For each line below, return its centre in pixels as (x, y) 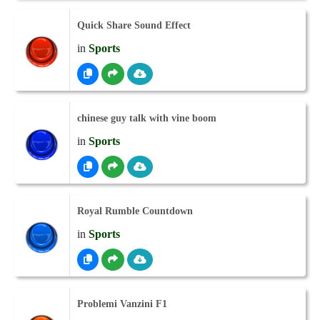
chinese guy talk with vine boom (147, 118)
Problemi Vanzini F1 (122, 304)
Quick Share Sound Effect (134, 25)
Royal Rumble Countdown (135, 211)
